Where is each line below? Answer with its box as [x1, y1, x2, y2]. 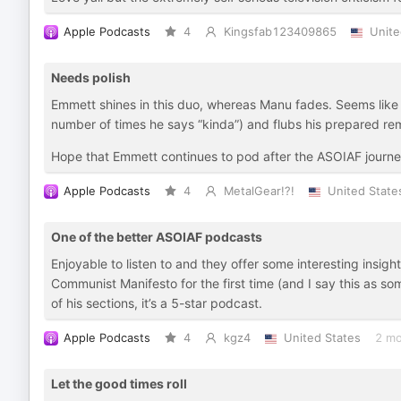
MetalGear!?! [223, 184, 294, 198]
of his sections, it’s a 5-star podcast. [51, 295, 262, 311]
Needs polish [51, 70, 131, 85]
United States [283, 331, 361, 345]
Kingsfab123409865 [223, 25, 337, 38]
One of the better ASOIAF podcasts [51, 229, 262, 244]
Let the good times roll [51, 376, 187, 391]
